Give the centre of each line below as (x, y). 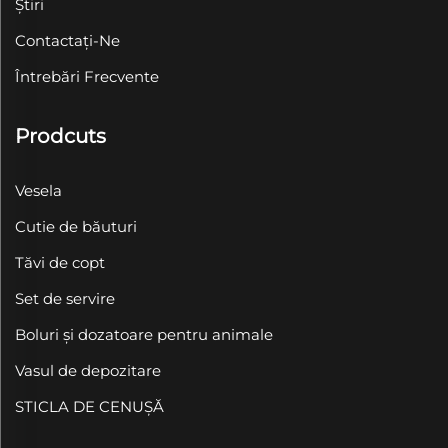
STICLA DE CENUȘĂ (89, 406)
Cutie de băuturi (76, 226)
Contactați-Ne (67, 40)
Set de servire (65, 298)
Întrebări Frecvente (87, 76)
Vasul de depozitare (88, 370)
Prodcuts (60, 135)
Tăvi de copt (60, 262)
